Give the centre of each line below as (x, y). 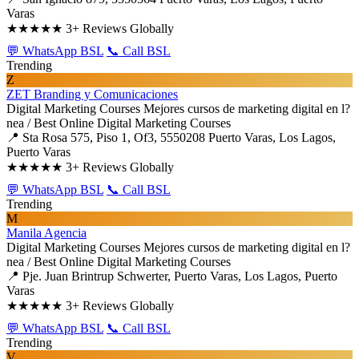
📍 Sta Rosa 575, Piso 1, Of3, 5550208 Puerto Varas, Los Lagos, (171, 137)
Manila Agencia (46, 233)
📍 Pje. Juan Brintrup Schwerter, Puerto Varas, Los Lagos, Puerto (172, 276)
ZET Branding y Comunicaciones (92, 94)
